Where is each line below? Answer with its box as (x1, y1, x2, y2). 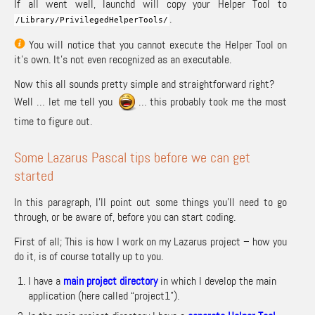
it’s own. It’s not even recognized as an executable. (14, 51, 231, 67)
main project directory (63, 273, 157, 288)
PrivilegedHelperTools (60, 15, 163, 25)
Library (20, 15, 55, 25)
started (14, 166, 53, 185)
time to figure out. (14, 113, 92, 129)
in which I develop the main (157, 273, 276, 288)
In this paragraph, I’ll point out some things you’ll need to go (14, 194, 287, 210)
